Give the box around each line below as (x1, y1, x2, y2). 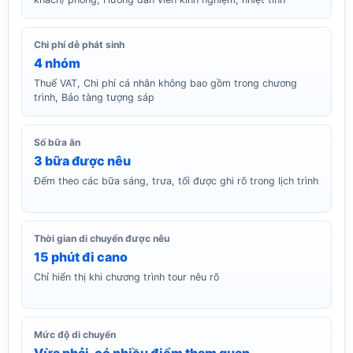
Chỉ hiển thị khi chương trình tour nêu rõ (34, 270, 219, 283)
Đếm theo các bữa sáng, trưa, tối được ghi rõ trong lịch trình (34, 174, 318, 187)
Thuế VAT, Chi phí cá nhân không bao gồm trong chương (34, 76, 297, 89)
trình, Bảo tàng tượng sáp (34, 91, 154, 103)
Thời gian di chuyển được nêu (34, 232, 169, 244)
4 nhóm (34, 54, 80, 71)
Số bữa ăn (34, 136, 80, 148)
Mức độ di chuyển (34, 328, 116, 340)
